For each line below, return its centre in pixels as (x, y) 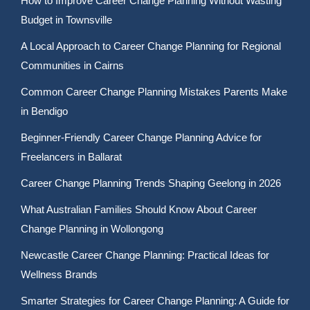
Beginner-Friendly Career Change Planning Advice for (141, 137)
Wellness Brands (59, 274)
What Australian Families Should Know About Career (139, 209)
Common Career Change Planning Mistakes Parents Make (154, 92)
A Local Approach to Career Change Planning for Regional (151, 46)
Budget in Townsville (66, 20)
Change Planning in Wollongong (92, 229)
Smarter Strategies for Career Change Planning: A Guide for (155, 301)
